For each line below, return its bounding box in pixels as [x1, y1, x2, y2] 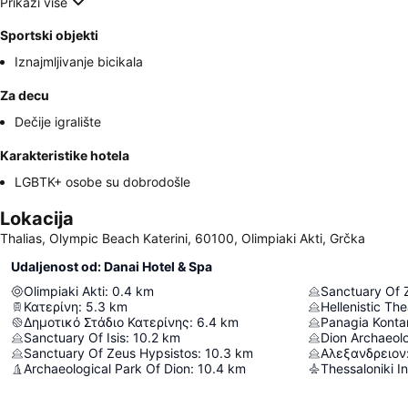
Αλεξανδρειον [321, 345, 406, 361]
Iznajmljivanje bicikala [15, 54, 143, 69]
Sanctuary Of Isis [24, 330, 126, 345]
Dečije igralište [15, 114, 101, 129]
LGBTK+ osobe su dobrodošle [15, 174, 190, 189]
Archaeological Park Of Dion [24, 361, 190, 376]
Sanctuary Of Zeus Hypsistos [24, 345, 198, 361]
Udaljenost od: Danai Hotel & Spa [11, 259, 212, 274]
